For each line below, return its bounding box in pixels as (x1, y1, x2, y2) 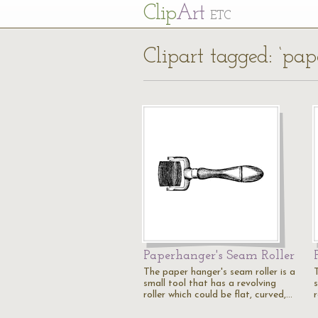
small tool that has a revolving (143, 278, 276, 289)
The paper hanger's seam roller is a (143, 267, 295, 278)
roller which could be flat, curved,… (143, 290, 292, 300)
